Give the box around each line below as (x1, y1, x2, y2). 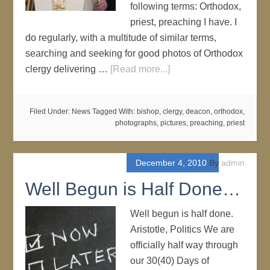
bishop (136, 107, 159, 116)
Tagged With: (92, 107, 137, 116)
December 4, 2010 (135, 158, 207, 168)
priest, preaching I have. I (130, 17, 237, 27)
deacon (185, 107, 210, 116)
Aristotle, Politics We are (130, 224, 235, 234)
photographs (115, 119, 157, 127)
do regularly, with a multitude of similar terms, (25, 33, 217, 43)
